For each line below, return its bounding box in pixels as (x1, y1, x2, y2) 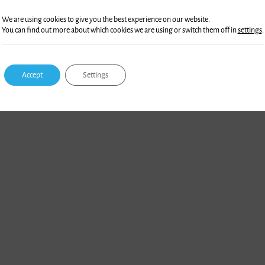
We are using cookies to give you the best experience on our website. (1, 15, 210, 24)
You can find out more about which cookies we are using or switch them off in (1, 25, 238, 34)
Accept (21, 70, 43, 79)
